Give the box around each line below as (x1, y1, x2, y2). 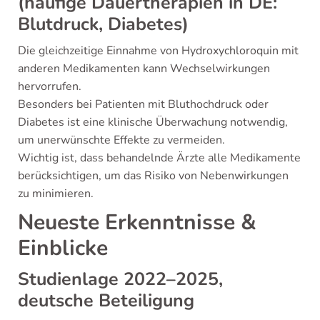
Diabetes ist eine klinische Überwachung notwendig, (18, 114, 288, 130)
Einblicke (18, 234, 108, 263)
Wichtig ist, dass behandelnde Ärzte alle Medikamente (18, 150, 301, 166)
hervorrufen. (18, 79, 81, 94)
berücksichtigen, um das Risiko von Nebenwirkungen (18, 168, 289, 184)
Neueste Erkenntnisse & (18, 208, 256, 237)
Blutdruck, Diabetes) (18, 12, 189, 36)
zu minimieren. (18, 186, 94, 201)
